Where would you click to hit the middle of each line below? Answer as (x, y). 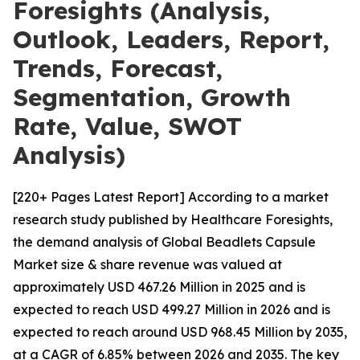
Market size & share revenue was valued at (147, 264)
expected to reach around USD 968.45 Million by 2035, (180, 332)
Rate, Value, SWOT (127, 126)
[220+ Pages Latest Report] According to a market (171, 197)
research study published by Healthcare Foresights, (173, 219)
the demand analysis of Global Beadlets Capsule (164, 242)
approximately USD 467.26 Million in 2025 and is (159, 287)
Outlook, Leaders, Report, (171, 39)
